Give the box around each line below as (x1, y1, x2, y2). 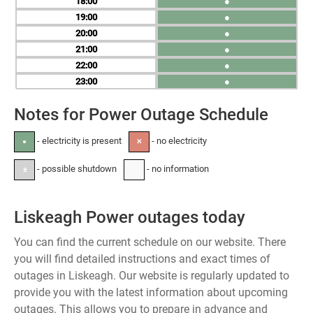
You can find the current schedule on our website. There (14, 235, 286, 249)
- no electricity (150, 136, 207, 146)
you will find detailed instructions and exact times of (14, 252, 270, 265)
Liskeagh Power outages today (14, 208, 245, 227)
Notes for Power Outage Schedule (14, 105, 268, 124)
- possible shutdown (35, 163, 117, 174)
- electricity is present (35, 136, 122, 146)
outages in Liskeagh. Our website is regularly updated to (14, 269, 289, 282)
